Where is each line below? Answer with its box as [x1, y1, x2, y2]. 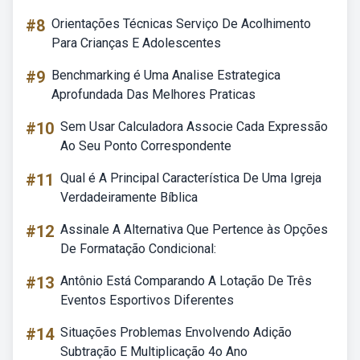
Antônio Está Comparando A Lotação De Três [60, 273, 312, 288]
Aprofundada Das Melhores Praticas [51, 87, 256, 102]
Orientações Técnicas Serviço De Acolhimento [51, 16, 311, 31]
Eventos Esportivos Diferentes [60, 292, 234, 308]
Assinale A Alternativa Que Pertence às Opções [60, 222, 328, 237]
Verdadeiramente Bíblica [60, 190, 198, 205]
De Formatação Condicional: [60, 241, 216, 256]
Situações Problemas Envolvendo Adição [60, 325, 292, 340]
